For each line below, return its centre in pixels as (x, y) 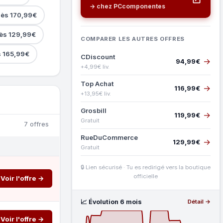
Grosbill (94, 110)
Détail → (199, 202)
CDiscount (98, 56)
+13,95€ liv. (96, 93)
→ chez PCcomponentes (128, 6)
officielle (146, 176)
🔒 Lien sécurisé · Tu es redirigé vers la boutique (146, 167)
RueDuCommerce (110, 137)
